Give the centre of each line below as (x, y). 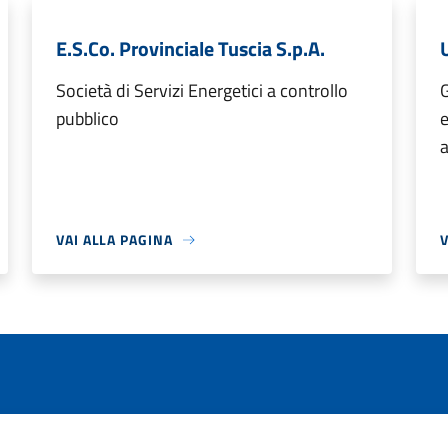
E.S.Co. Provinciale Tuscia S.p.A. (190, 48)
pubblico (87, 118)
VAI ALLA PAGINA (114, 239)
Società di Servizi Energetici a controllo (202, 90)
